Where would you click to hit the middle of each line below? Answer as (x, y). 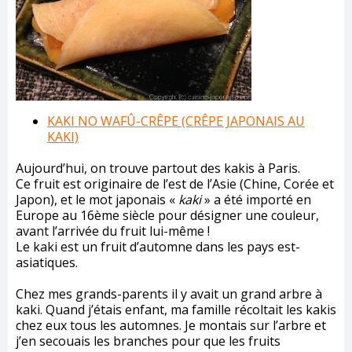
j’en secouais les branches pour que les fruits (148, 341)
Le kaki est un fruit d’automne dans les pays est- (158, 246)
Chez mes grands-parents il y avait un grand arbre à (169, 293)
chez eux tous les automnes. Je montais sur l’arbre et (171, 325)
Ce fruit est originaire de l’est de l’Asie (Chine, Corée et (175, 183)
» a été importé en (256, 199)
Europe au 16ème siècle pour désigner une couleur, (167, 215)
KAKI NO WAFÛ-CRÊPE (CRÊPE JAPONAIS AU (176, 121)
